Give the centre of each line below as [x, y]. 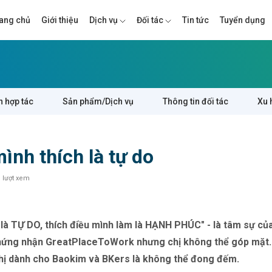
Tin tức [195, 20]
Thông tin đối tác [195, 101]
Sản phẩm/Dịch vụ [98, 101]
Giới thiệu [60, 20]
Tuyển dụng [243, 20]
